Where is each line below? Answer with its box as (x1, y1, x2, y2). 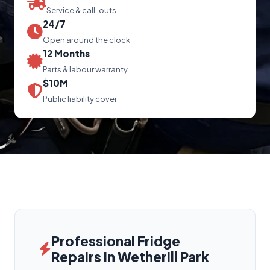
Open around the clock (43, 34, 130, 45)
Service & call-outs (46, 5, 116, 15)
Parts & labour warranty (43, 64, 128, 74)
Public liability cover (43, 93, 117, 104)
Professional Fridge (51, 232, 180, 250)
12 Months (43, 47, 90, 59)
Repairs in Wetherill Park (51, 248, 209, 265)
